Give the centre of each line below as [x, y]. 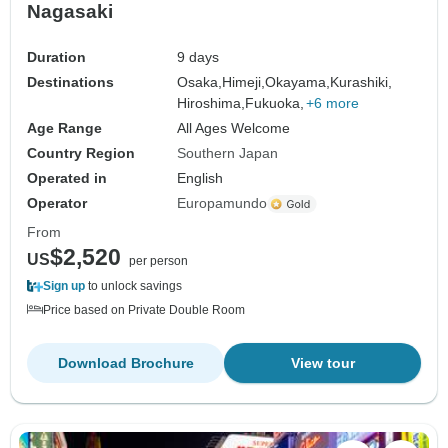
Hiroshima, [211, 103]
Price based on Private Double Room [144, 310]
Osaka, [200, 82]
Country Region [81, 153]
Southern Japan [228, 153]
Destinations [70, 82]
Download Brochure [125, 363]
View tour [322, 363]
